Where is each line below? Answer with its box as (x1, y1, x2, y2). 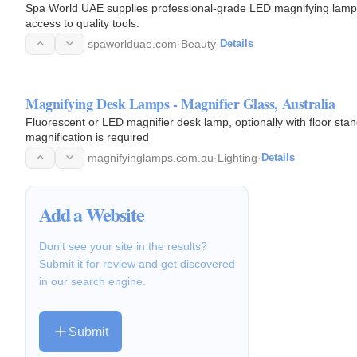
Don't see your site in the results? (39, 240, 207, 253)
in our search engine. (39, 275, 146, 288)
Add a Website (39, 200, 144, 229)
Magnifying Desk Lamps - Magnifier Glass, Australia (25, 92, 335, 114)
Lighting (218, 151, 257, 164)
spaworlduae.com (88, 37, 177, 50)
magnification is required (25, 130, 149, 143)
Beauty (181, 37, 216, 50)
